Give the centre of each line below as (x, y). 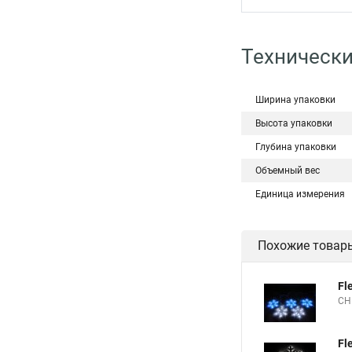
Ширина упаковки (295, 100)
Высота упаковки (294, 123)
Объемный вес (288, 170)
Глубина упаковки (296, 147)
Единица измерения (300, 194)
